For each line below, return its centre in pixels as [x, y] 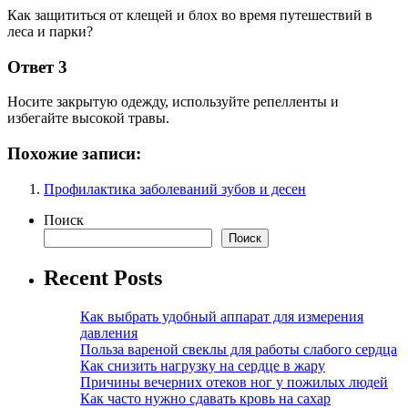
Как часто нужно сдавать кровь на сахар [205, 398]
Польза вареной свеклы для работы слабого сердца [239, 349]
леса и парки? [50, 31]
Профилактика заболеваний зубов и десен [175, 189]
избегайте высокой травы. [88, 118]
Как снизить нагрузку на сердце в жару [203, 365]
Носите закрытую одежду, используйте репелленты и [173, 102]
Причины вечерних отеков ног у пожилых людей [234, 382]
